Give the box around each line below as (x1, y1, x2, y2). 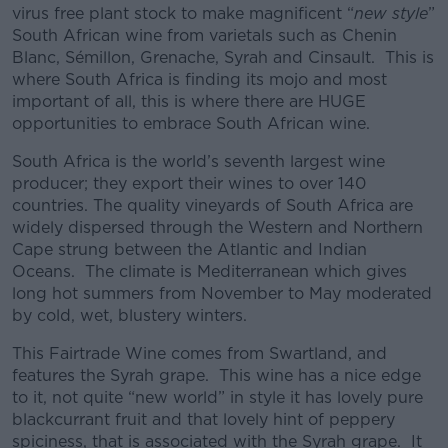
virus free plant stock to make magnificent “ (12, 4, 354, 23)
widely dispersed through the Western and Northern (12, 218, 423, 237)
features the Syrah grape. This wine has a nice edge (12, 366, 421, 385)
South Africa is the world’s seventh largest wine (12, 152, 385, 171)
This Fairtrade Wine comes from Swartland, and (12, 344, 387, 363)
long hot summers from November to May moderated (12, 284, 432, 303)
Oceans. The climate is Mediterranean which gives (12, 262, 407, 281)
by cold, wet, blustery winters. (12, 306, 247, 325)
